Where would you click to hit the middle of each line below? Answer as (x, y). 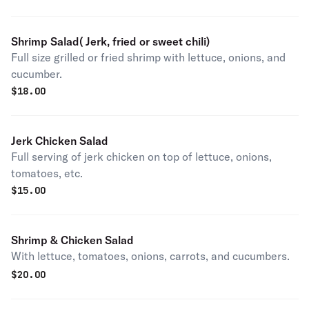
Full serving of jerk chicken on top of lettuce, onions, (141, 157)
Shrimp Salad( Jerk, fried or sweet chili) (110, 41)
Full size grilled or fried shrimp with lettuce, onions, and (148, 57)
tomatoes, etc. (47, 173)
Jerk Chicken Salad (60, 141)
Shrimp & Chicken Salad (72, 240)
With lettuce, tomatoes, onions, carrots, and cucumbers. (150, 256)
